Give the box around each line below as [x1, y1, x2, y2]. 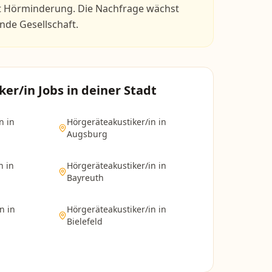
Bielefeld [67, 216, 103, 227]
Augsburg [66, 128, 107, 140]
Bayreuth [67, 172, 104, 183]
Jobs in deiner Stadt [35, 82, 157, 98]
